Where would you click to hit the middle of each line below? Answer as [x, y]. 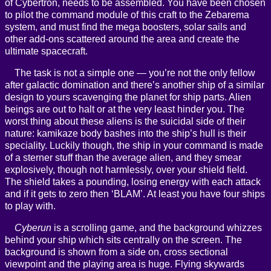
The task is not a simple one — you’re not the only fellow [135, 73]
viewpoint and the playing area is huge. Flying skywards [125, 264]
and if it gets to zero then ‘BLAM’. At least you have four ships [135, 194]
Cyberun [33, 228]
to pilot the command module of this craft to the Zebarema [127, 15]
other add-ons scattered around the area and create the [122, 39]
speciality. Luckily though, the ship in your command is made [134, 146]
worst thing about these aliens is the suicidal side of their [125, 122]
